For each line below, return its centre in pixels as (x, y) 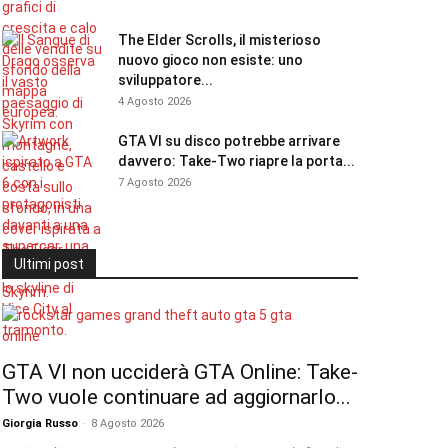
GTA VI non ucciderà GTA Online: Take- (180, 372)
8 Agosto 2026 (127, 423)
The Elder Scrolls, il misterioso (219, 40)
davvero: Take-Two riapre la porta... (236, 161)
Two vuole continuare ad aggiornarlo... (176, 397)
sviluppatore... (165, 80)
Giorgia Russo (40, 423)
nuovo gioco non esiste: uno (210, 60)
